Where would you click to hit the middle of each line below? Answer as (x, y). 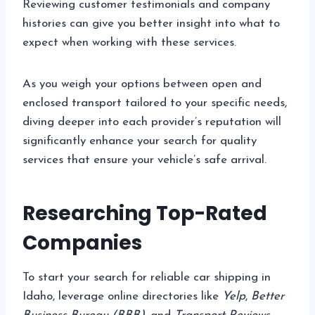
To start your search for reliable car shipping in (147, 278)
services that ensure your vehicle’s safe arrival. (144, 160)
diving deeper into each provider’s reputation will (152, 122)
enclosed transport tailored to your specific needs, (155, 103)
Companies (82, 243)
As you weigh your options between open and (142, 84)
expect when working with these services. (129, 43)
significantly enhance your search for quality (140, 141)
